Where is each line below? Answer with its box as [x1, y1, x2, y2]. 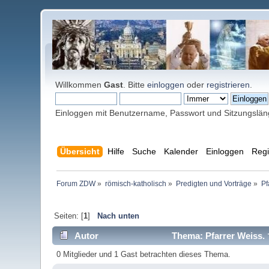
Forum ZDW [56, 180, 95, 189]
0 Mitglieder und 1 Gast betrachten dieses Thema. [56, 250, 231, 259]
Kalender [163, 147, 198, 157]
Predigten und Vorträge [175, 180, 252, 189]
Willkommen [55, 80, 104, 89]
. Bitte [123, 80, 148, 89]
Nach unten [97, 211, 139, 221]
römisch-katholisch [104, 180, 166, 189]
